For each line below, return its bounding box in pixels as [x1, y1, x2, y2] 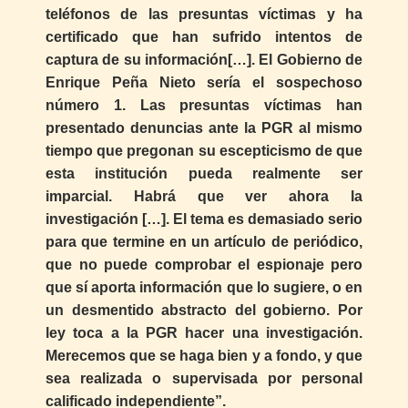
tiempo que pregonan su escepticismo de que [46, 142, 362, 158]
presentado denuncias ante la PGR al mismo [46, 119, 362, 136]
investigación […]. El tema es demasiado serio [46, 210, 362, 227]
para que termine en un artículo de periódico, [46, 233, 362, 250]
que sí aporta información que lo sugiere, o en [46, 279, 362, 295]
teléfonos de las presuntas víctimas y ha [46, 5, 362, 22]
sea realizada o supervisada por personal [46, 370, 362, 386]
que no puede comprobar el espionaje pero [46, 256, 362, 272]
